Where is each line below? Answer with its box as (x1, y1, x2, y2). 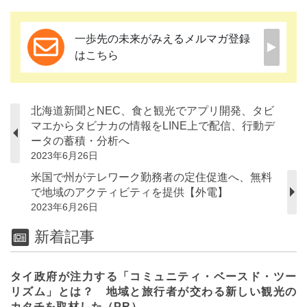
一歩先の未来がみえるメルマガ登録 (75, 32, 250, 45)
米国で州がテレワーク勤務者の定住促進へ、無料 (31, 171, 272, 183)
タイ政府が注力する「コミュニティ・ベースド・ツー (10, 270, 297, 282)
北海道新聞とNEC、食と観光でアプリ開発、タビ (31, 104, 274, 116)
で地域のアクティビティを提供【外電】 (31, 186, 228, 198)
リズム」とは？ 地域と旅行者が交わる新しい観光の (10, 285, 297, 297)
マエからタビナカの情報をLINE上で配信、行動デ (31, 119, 275, 132)
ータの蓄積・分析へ (31, 134, 130, 147)
